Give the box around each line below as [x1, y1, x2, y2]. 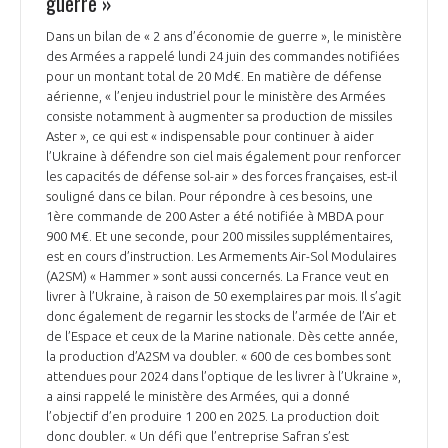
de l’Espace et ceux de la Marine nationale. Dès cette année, [46, 328, 398, 343]
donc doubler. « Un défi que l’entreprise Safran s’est [46, 428, 349, 443]
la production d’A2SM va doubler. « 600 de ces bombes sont [46, 348, 391, 363]
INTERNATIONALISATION [46, 14, 168, 35]
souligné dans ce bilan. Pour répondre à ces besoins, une [46, 188, 373, 203]
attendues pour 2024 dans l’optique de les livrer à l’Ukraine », [46, 368, 401, 383]
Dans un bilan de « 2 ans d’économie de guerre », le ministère [46, 28, 402, 43]
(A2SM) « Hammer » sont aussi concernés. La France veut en [46, 268, 389, 283]
